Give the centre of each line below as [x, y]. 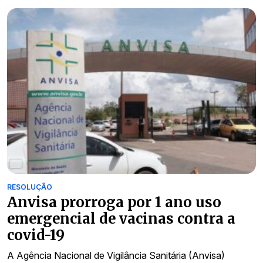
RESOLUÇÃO [30, 187]
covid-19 [36, 235]
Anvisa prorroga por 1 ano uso [114, 203]
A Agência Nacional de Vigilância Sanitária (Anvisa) [116, 256]
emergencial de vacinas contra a [121, 219]
